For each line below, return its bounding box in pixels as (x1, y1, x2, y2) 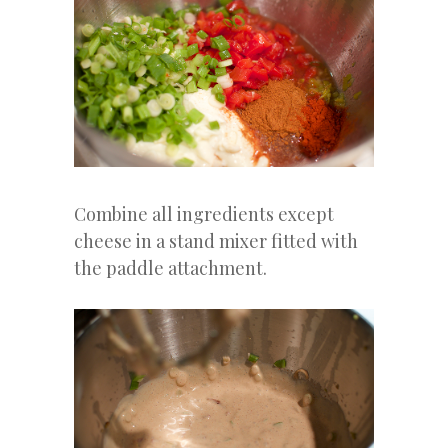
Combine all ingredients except (74, 201, 334, 226)
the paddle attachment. (74, 255, 267, 280)
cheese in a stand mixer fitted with (74, 228, 358, 253)
